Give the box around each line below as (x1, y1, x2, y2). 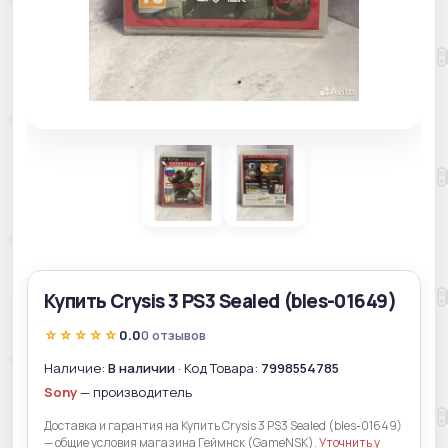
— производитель (77, 382, 192, 401)
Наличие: (44, 358, 108, 377)
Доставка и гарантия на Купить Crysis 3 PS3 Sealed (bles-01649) (44, 416, 402, 434)
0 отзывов (141, 326, 206, 345)
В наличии (108, 358, 175, 377)
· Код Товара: (175, 358, 261, 377)
